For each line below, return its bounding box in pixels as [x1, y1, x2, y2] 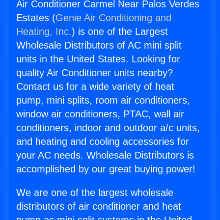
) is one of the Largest [72, 26, 168, 37]
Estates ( [16, 12, 55, 24]
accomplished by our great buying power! [16, 164, 195, 175]
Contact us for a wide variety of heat [16, 81, 174, 92]
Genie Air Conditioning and [55, 12, 171, 24]
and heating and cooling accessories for [16, 136, 189, 147]
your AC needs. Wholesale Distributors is [16, 150, 194, 161]
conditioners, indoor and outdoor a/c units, [16, 122, 200, 134]
